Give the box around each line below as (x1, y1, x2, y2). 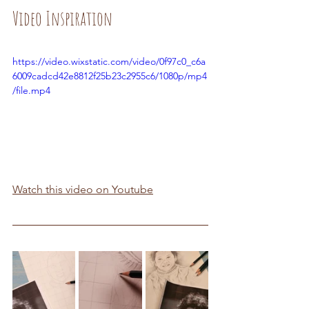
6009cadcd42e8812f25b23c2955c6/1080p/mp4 (12, 70, 207, 82)
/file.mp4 (12, 84, 50, 97)
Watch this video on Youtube (12, 182, 153, 196)
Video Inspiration (12, 6, 112, 30)
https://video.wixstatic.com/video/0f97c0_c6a (12, 55, 206, 68)
